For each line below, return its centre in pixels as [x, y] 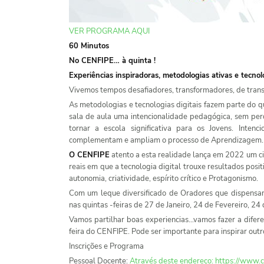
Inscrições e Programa [106, 247]
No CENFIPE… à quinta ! [112, 61]
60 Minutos [89, 46]
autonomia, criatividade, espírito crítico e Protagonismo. [164, 179]
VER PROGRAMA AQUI [109, 32]
